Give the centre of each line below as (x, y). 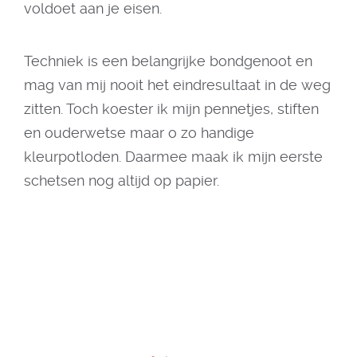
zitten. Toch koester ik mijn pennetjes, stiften (171, 109)
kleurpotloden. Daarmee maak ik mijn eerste (173, 157)
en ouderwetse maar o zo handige (139, 133)
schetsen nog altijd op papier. (124, 180)
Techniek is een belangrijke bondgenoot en (168, 61)
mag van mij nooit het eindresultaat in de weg (177, 85)
